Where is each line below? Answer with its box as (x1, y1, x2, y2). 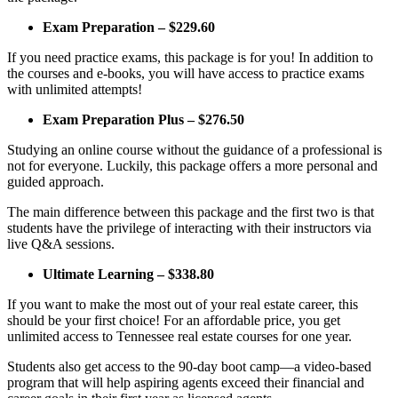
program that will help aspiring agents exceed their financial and (7, 374, 364, 390)
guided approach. (7, 173, 107, 189)
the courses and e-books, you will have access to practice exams (7, 65, 364, 81)
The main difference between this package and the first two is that (7, 203, 374, 219)
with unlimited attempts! (7, 81, 146, 97)
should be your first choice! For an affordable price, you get (7, 312, 340, 328)
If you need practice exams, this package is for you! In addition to (7, 49, 373, 65)
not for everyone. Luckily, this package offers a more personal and (7, 157, 378, 173)
